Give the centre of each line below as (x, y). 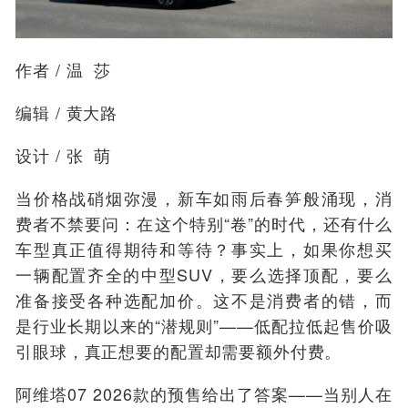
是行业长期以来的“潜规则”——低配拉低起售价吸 (204, 325)
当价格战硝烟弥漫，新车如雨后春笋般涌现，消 (204, 197)
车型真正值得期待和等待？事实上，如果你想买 (204, 248)
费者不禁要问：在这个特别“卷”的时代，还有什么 (204, 223)
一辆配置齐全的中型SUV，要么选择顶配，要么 (204, 274)
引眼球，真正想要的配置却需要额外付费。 (179, 350)
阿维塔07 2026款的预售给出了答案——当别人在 (204, 393)
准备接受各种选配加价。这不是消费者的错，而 (204, 299)
